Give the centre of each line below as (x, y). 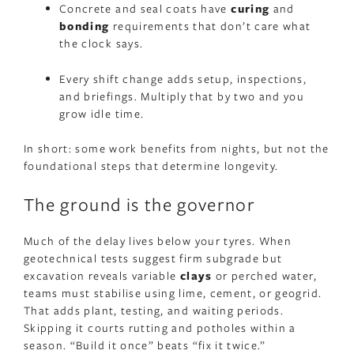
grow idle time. (102, 113)
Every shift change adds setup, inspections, (183, 78)
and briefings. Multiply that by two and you (182, 96)
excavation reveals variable (102, 276)
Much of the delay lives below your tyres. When (158, 241)
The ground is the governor (140, 203)
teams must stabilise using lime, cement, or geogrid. (173, 293)
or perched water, (264, 276)
